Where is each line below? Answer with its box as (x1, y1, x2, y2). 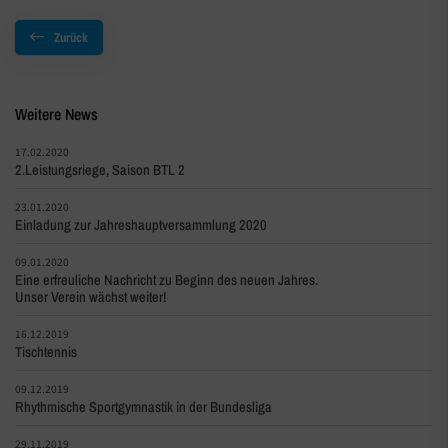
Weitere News (15, 102, 98, 125)
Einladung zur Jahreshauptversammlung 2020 (15, 214, 267, 234)
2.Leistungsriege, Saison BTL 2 (15, 159, 185, 179)
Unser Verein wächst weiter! (15, 286, 166, 306)
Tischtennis (15, 341, 77, 361)
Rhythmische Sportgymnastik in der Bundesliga (15, 396, 272, 416)
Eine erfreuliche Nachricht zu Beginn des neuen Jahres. (15, 269, 318, 289)
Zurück (54, 28, 88, 46)
